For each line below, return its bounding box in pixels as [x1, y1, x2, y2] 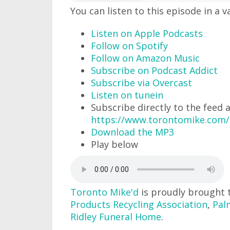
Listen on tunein [91, 89, 163, 102]
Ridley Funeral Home [70, 210, 161, 223]
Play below [91, 138, 138, 151]
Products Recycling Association [70, 198, 207, 211]
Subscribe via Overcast [91, 76, 192, 89]
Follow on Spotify [91, 40, 168, 52]
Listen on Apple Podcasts [91, 27, 203, 40]
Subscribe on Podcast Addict [91, 64, 218, 77]
